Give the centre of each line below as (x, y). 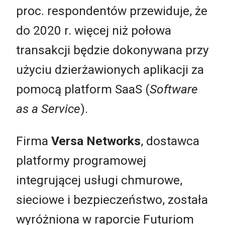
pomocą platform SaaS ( (83, 89)
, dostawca (170, 141)
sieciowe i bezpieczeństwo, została (112, 199)
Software (174, 89)
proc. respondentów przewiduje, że (112, 11)
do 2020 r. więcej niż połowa (94, 31)
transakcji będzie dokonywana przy (113, 50)
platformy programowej (81, 160)
